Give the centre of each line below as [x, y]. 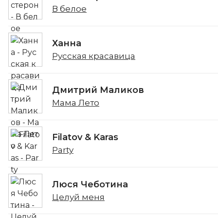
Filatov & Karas [85, 137]
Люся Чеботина [90, 184]
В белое [69, 9]
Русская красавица [94, 56]
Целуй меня [78, 197]
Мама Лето [76, 103]
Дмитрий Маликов [98, 90]
